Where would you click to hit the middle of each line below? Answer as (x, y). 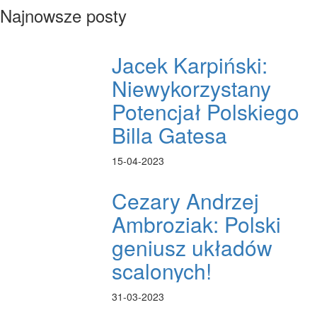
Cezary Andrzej (186, 201)
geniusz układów (192, 248)
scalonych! (162, 271)
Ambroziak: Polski (197, 224)
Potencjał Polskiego (206, 112)
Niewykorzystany (192, 88)
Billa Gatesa (170, 135)
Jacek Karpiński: (190, 65)
